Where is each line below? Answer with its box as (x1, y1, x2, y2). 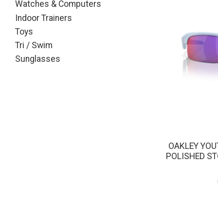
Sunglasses (15, 54, 60, 64)
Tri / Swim (15, 40, 53, 51)
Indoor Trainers (15, 13, 72, 23)
